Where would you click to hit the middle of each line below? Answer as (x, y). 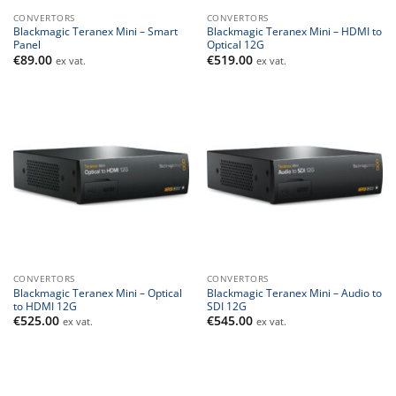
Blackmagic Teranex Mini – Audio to (294, 292)
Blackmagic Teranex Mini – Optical (97, 292)
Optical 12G (235, 45)
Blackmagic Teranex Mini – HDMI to (294, 31)
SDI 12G (226, 305)
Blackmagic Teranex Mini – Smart (95, 31)
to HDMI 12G (45, 305)
